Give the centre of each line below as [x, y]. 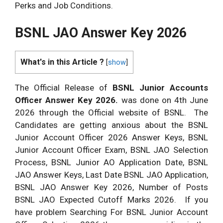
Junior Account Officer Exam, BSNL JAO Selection [111, 150]
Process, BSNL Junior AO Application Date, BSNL [111, 162]
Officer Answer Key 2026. [67, 100]
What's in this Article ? [62, 62]
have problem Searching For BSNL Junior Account [111, 212]
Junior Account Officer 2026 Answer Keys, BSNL [111, 137]
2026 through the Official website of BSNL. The [111, 112]
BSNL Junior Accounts [160, 87]
